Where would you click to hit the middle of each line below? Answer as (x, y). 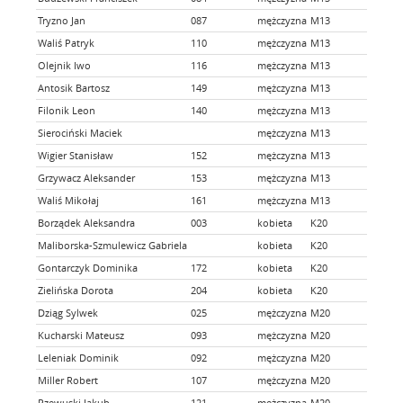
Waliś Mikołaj (68, 200)
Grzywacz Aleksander (86, 178)
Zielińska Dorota (76, 290)
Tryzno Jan (62, 20)
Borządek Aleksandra (86, 223)
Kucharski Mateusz (81, 335)
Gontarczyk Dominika (88, 268)
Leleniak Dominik (78, 358)
